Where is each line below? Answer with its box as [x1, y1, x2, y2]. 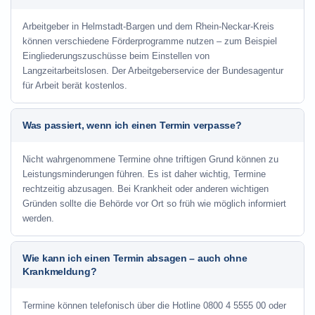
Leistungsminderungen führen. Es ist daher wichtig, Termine [22, 169, 266, 179]
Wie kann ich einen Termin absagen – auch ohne [22, 252, 247, 264]
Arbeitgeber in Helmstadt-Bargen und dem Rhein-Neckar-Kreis [22, 21, 274, 32]
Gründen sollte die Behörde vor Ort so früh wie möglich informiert [22, 198, 286, 209]
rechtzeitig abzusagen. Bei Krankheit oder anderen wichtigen [22, 184, 269, 194]
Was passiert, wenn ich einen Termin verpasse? [22, 120, 242, 131]
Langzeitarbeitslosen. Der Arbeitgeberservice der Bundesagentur [22, 65, 283, 76]
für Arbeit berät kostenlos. [22, 80, 127, 91]
